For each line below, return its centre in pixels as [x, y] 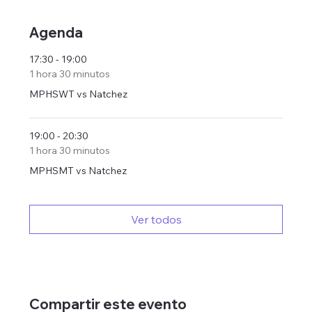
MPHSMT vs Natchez [78, 170]
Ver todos [156, 219]
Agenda [56, 32]
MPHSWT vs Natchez [79, 94]
